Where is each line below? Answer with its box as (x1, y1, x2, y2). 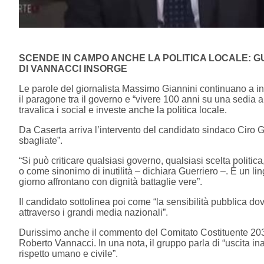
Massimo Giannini (122, 83, 197, 94)
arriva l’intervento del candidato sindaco (67, 124, 237, 135)
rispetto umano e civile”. (19, 248, 118, 259)
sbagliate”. (19, 135, 62, 146)
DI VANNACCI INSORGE (19, 63, 127, 74)
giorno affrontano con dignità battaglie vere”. (19, 176, 202, 187)
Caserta (34, 124, 67, 135)
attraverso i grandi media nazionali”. (19, 207, 168, 217)
